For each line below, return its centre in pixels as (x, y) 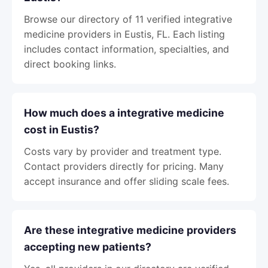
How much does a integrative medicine (124, 113)
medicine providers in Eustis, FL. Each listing (124, 34)
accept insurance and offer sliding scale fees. (127, 181)
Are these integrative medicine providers (130, 230)
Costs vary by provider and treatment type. (123, 151)
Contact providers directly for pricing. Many (124, 166)
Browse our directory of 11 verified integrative (128, 19)
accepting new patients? (88, 247)
